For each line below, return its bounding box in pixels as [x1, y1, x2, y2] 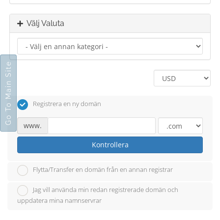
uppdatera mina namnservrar [17, 196, 102, 205]
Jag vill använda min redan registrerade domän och [33, 185, 178, 194]
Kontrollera [91, 139, 129, 149]
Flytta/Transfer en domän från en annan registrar [33, 165, 173, 174]
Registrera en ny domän [33, 99, 101, 108]
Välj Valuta [23, 19, 64, 28]
